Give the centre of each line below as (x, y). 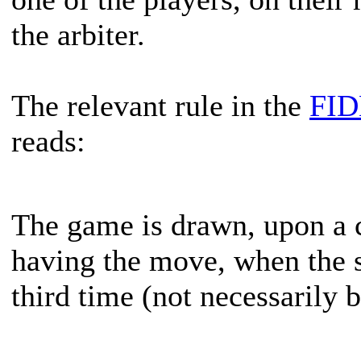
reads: (48, 141)
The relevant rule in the (160, 106)
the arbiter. (78, 35)
